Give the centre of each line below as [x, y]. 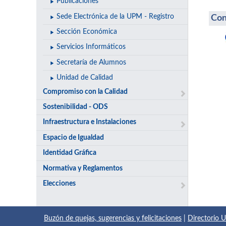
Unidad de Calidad [84, 78]
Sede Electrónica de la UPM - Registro [115, 16]
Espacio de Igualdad [74, 137]
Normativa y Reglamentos [83, 168]
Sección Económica [87, 32]
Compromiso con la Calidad [86, 92]
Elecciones [60, 183]
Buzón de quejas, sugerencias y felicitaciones [113, 219]
